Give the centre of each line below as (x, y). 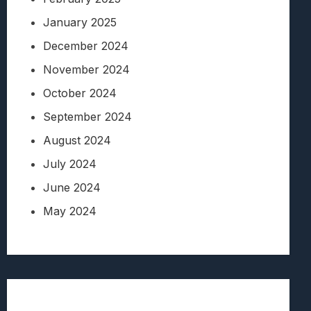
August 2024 (77, 141)
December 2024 (86, 46)
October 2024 (80, 93)
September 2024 (87, 117)
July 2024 (70, 164)
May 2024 (70, 211)
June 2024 (72, 188)
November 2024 (86, 70)
